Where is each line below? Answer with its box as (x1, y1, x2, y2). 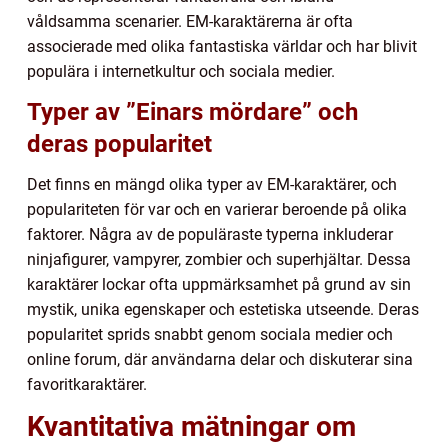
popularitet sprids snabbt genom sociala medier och (27, 325, 393, 345)
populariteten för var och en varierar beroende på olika (27, 200, 407, 220)
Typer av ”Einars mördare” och (27, 98, 358, 127)
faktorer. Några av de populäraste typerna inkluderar (27, 225, 393, 245)
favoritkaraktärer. (27, 375, 147, 395)
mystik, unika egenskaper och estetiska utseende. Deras (27, 300, 419, 320)
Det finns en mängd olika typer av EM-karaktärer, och (27, 175, 397, 195)
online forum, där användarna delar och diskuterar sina (27, 350, 413, 370)
